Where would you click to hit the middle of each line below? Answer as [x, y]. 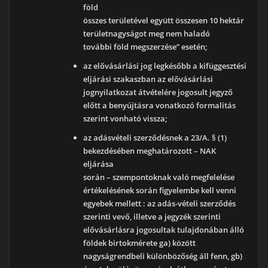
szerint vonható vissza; [126, 119]
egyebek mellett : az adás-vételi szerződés [160, 204]
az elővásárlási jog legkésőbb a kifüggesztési [165, 66]
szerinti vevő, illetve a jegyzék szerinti [152, 217]
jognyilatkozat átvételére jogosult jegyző [158, 92]
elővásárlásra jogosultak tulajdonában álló [164, 230]
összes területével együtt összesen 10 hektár [164, 21]
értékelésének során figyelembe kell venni [160, 191]
